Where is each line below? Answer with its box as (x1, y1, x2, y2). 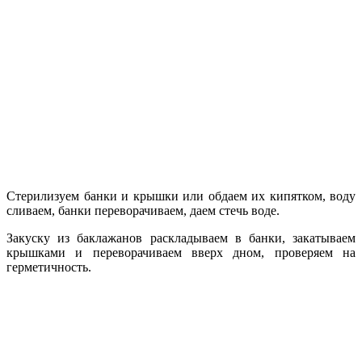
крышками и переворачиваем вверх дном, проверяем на (6, 245, 356, 259)
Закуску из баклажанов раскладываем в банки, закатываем (6, 230, 356, 245)
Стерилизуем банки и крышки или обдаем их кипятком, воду (6, 188, 356, 203)
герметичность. (6, 259, 91, 274)
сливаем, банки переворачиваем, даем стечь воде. (6, 203, 280, 217)
